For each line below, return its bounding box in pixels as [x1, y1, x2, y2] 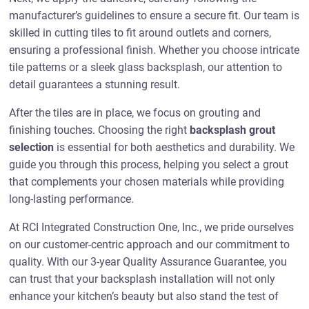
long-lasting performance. [9, 192, 134, 206]
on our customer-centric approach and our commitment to [9, 238, 290, 251]
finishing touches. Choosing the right [9, 123, 190, 137]
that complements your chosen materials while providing [9, 175, 285, 188]
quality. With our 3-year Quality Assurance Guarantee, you [9, 255, 288, 268]
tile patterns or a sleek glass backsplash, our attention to [9, 61, 283, 74]
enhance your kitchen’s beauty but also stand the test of [9, 290, 279, 303]
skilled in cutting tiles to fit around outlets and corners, [9, 26, 272, 39]
